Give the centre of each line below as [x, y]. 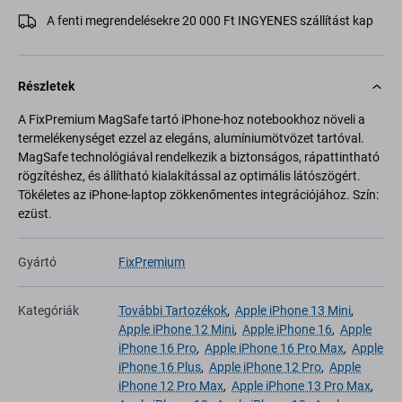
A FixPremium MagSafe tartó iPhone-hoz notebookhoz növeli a [192, 120]
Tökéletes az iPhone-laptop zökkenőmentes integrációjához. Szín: [198, 195]
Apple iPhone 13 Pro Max [301, 386]
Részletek [46, 87]
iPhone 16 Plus [160, 367]
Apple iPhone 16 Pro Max [274, 349]
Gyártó [37, 262]
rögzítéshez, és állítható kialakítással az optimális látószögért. [189, 176]
